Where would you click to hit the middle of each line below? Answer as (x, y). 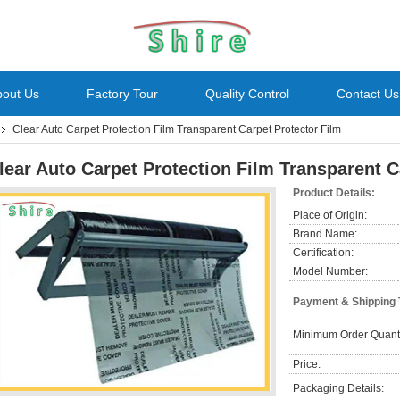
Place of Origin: (330, 215)
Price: (307, 364)
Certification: (323, 253)
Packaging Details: (338, 388)
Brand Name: (325, 234)
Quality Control (247, 94)
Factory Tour (122, 94)
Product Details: (334, 193)
